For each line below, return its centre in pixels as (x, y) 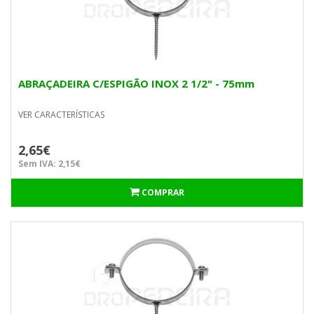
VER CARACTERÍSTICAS (61, 115)
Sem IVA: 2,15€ (49, 164)
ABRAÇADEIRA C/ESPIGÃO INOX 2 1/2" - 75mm (136, 83)
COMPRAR (163, 192)
